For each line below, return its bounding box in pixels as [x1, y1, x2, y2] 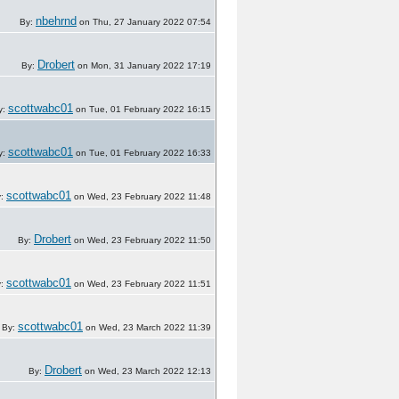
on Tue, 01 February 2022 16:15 [73, 104, 211, 114]
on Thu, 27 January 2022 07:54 [77, 17, 211, 27]
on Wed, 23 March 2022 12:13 [82, 366, 211, 376]
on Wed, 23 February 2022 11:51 [71, 279, 211, 289]
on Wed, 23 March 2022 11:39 [83, 322, 211, 332]
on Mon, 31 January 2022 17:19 [75, 61, 211, 70]
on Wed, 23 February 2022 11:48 [71, 191, 211, 201]
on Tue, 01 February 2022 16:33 [73, 148, 211, 158]
